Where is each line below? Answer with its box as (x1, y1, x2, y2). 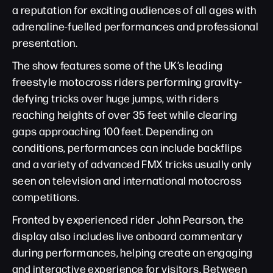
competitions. (12, 190, 80, 204)
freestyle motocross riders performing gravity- (12, 74, 243, 88)
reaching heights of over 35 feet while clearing (12, 107, 238, 121)
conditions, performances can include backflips (12, 140, 243, 154)
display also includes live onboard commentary (12, 229, 243, 243)
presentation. (12, 35, 78, 49)
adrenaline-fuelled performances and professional (12, 19, 259, 33)
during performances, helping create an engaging (12, 245, 253, 259)
